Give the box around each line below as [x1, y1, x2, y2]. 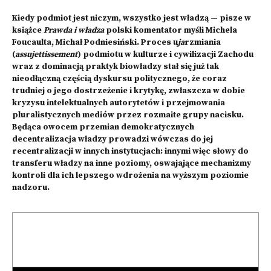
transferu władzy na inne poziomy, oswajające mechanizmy [12, 158, 251, 169]
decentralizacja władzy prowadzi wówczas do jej [12, 134, 213, 145]
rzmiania [184, 38, 221, 48]
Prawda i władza [44, 25, 106, 36]
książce [12, 25, 44, 36]
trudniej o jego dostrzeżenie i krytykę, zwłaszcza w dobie [12, 86, 245, 96]
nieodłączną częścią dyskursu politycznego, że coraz [12, 74, 227, 84]
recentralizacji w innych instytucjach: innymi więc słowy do [12, 146, 249, 157]
